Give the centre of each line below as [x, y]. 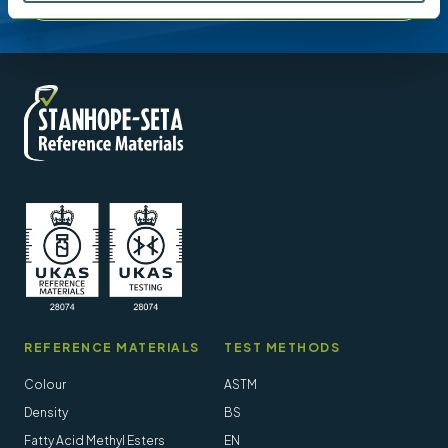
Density [46, 412]
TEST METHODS [282, 347]
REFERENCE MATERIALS [112, 347]
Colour [45, 384]
